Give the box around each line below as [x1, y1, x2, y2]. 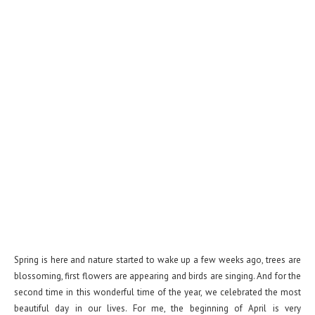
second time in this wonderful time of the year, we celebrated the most [14, 286, 301, 298]
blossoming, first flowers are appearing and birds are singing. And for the [14, 270, 301, 282]
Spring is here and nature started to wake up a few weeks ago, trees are [14, 254, 301, 266]
